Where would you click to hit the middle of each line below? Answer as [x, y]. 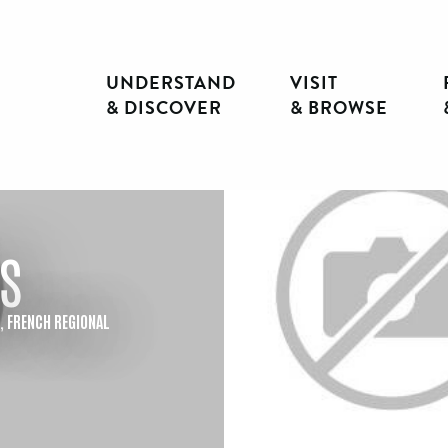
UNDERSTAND [171, 82]
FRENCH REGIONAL [58, 320]
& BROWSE [339, 107]
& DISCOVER [164, 107]
